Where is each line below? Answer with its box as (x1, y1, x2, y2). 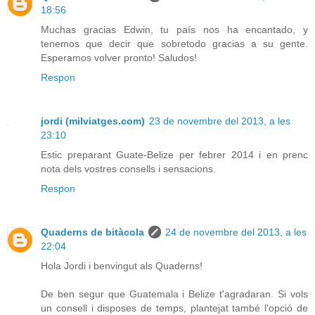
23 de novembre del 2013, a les (149, 115, 290, 127)
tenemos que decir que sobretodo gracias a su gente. (41, 37, 308, 49)
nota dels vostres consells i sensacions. (41, 162, 216, 174)
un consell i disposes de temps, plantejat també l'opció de (41, 302, 308, 314)
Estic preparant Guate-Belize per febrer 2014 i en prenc (41, 148, 308, 160)
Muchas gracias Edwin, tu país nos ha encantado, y (41, 23, 308, 35)
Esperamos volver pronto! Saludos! (41, 51, 197, 63)
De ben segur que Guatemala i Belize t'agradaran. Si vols (41, 288, 308, 300)
